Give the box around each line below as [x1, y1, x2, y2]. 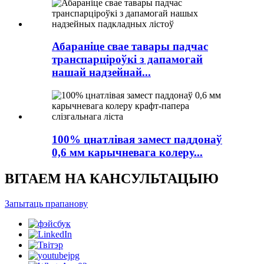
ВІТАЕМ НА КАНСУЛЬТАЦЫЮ [5, 170, 219, 186]
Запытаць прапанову [5, 198, 88, 209]
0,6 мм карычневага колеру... [52, 146, 203, 159]
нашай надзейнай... [52, 66, 151, 79]
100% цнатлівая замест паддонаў [52, 133, 222, 146]
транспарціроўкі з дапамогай [52, 53, 203, 66]
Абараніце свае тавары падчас [52, 40, 208, 53]
